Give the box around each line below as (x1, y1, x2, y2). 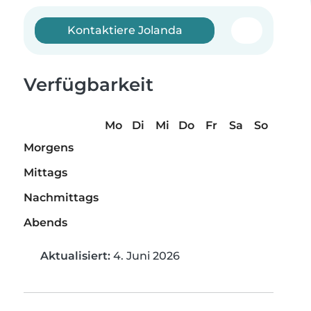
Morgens (24, 141, 74, 155)
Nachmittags (24, 191, 99, 205)
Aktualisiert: (40, 249, 110, 263)
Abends (24, 216, 67, 230)
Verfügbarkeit (24, 74, 153, 96)
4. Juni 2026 (110, 249, 180, 263)
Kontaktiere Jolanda (67, 24, 183, 37)
